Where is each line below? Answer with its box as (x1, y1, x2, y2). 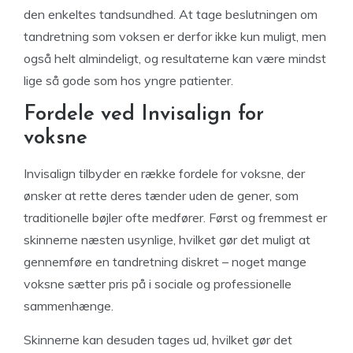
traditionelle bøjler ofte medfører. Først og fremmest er (24, 210, 327, 225)
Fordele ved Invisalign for (24, 104, 264, 125)
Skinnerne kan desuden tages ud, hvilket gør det (24, 332, 292, 347)
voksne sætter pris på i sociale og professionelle (24, 276, 292, 292)
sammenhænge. (24, 298, 113, 314)
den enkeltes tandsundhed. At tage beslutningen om (24, 6, 318, 22)
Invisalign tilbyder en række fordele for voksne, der (24, 165, 305, 181)
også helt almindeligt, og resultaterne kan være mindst (24, 50, 326, 66)
